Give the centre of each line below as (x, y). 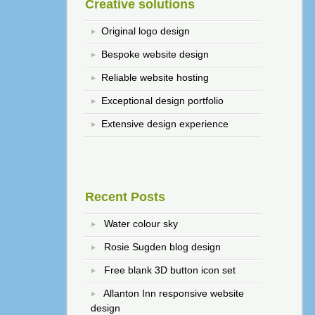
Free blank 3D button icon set (170, 270)
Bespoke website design (155, 54)
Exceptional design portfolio (163, 101)
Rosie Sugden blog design (163, 247)
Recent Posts (126, 197)
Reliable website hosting (155, 78)
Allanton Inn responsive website (174, 294)
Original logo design (146, 31)
